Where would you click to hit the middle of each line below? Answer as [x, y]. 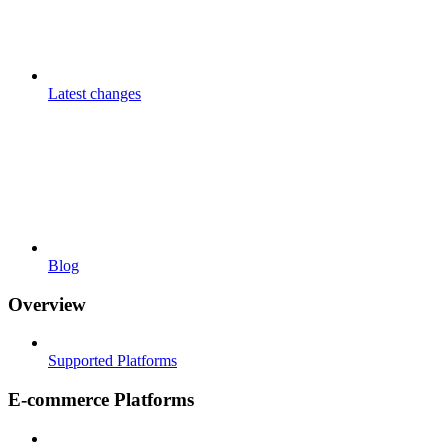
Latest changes [94, 93]
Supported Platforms [112, 361]
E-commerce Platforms [101, 399]
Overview [47, 304]
